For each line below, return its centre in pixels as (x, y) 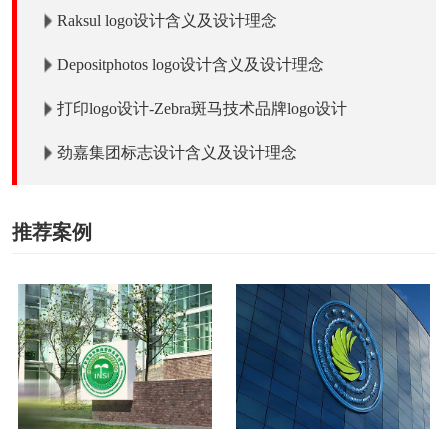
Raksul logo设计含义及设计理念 (167, 20)
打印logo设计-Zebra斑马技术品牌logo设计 (202, 108)
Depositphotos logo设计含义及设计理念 (190, 64)
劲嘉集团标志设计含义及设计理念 (177, 152)
